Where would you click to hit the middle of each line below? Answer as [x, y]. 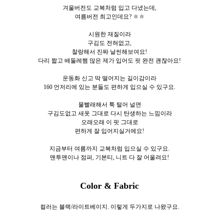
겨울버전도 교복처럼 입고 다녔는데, [109, 8]
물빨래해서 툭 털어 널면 [109, 105]
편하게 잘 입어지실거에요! [109, 131]
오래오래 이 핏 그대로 [109, 122]
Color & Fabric [109, 186]
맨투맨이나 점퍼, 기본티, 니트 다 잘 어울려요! [109, 158]
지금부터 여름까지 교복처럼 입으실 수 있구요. [109, 149]
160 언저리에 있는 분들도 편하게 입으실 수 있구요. [109, 87]
